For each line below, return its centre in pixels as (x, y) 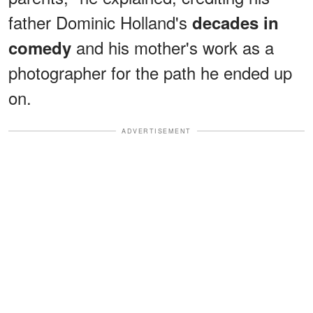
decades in (235, 22)
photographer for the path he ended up (150, 72)
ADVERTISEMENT (156, 131)
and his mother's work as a (173, 47)
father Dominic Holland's (100, 22)
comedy (40, 47)
